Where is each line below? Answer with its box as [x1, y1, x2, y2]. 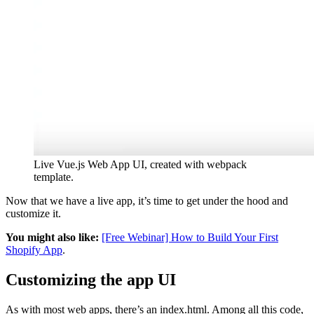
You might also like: [6, 231, 99, 244]
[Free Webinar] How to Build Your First [102, 231, 278, 244]
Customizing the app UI [6, 271, 176, 289]
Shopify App [6, 244, 62, 257]
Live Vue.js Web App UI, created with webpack [34, 158, 247, 171]
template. [34, 171, 74, 184]
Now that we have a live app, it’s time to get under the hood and [6, 195, 288, 207]
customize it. [6, 207, 61, 220]
